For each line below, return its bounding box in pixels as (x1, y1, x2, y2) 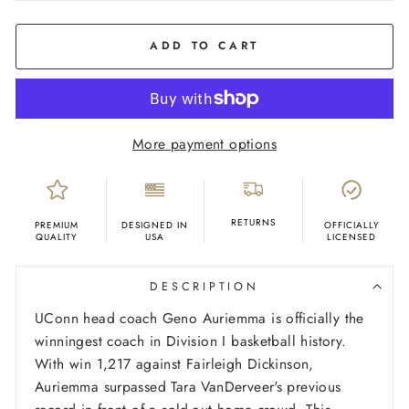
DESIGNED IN (121, 218, 189, 233)
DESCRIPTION (150, 278, 259, 296)
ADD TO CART (150, 37, 259, 55)
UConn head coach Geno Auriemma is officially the (35, 308, 364, 330)
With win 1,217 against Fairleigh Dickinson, (35, 353, 314, 375)
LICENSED (327, 230, 377, 245)
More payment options (132, 133, 277, 155)
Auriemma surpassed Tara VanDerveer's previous (35, 376, 341, 398)
